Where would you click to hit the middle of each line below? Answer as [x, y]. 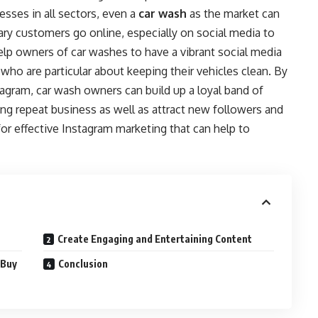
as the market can [233, 13]
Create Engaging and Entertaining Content [156, 239]
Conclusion [84, 264]
